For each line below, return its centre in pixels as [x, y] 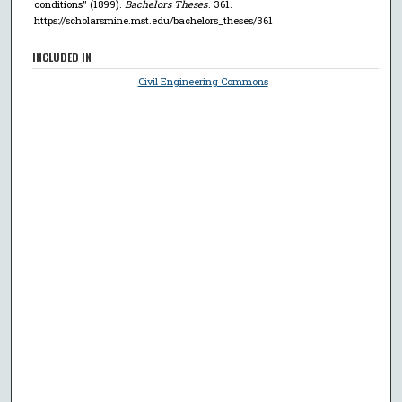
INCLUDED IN [62, 57]
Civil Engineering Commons [203, 81]
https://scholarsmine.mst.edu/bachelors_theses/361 [153, 20]
